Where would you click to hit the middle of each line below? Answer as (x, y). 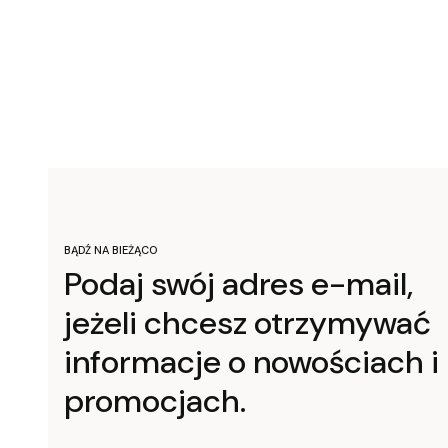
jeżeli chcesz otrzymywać (247, 322)
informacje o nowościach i (251, 361)
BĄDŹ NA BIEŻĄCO (111, 250)
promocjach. (155, 400)
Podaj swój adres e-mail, (238, 283)
